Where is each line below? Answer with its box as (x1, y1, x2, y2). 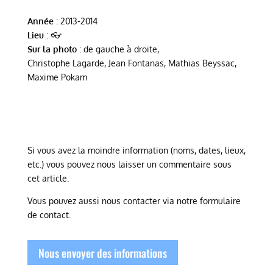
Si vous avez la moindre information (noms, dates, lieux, (27, 145, 246, 156)
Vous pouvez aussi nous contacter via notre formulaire (27, 196, 241, 207)
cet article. (27, 173, 69, 184)
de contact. (27, 210, 71, 221)
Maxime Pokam (27, 72, 87, 83)
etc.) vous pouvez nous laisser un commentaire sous (27, 159, 232, 170)
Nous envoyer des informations (38, 244, 167, 261)
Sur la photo (27, 44, 77, 55)
